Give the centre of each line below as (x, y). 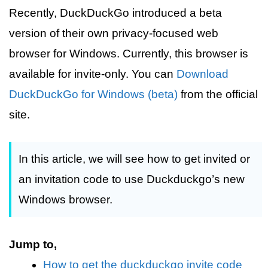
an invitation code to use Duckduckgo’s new (132, 179)
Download (202, 74)
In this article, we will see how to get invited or (134, 159)
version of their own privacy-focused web (114, 33)
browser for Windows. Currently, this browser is (129, 53)
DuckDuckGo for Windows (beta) (93, 94)
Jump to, (33, 244)
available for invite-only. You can (93, 74)
